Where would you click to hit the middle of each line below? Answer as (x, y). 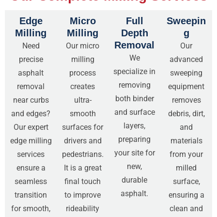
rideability (83, 208)
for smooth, (31, 208)
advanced (186, 59)
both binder (134, 98)
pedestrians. (83, 154)
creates (83, 86)
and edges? (31, 113)
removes (186, 100)
